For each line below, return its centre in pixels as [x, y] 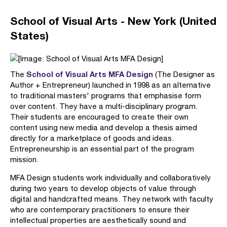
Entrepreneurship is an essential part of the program [102, 149]
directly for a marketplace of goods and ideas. [92, 138]
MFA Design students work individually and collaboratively [110, 178]
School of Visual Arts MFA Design [90, 74]
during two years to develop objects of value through [103, 188]
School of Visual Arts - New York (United [113, 21]
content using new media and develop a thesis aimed [104, 127]
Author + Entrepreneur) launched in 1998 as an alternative [110, 85]
